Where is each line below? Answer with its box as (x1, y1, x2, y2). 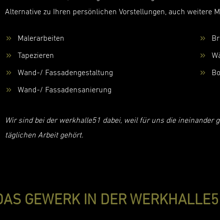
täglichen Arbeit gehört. (4, 131, 83, 139)
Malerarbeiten (17, 34, 64, 43)
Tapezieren (17, 52, 54, 60)
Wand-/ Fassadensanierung (17, 86, 111, 94)
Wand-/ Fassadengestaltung (17, 69, 113, 77)
